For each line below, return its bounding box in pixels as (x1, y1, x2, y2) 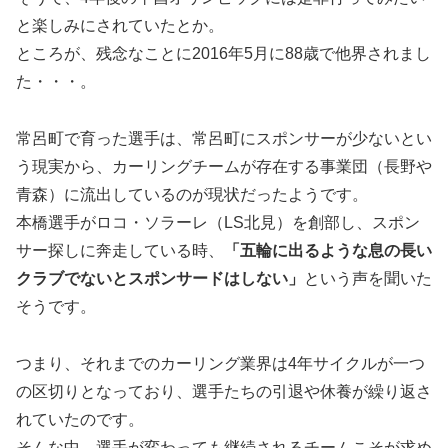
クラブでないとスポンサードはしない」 (16, 269, 304, 287)
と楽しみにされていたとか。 (16, 16, 224, 34)
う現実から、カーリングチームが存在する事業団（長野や (16, 157, 432, 175)
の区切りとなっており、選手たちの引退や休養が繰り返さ (16, 382, 432, 400)
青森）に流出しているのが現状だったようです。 (16, 185, 368, 203)
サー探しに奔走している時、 (16, 241, 224, 259)
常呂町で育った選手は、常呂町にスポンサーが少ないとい (16, 129, 432, 147)
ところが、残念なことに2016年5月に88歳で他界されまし (16, 44, 431, 62)
